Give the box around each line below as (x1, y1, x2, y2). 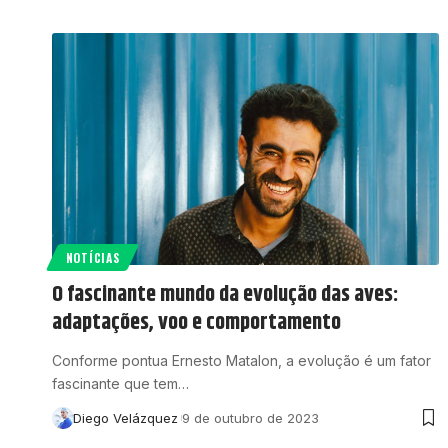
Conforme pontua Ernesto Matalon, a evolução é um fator (52, 352, 431, 370)
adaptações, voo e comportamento (52, 306, 341, 341)
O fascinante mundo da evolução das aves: (52, 278, 398, 313)
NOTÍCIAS (65, 249, 120, 267)
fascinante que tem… (52, 375, 189, 393)
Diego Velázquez (72, 410, 178, 427)
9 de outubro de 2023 (181, 410, 319, 427)
